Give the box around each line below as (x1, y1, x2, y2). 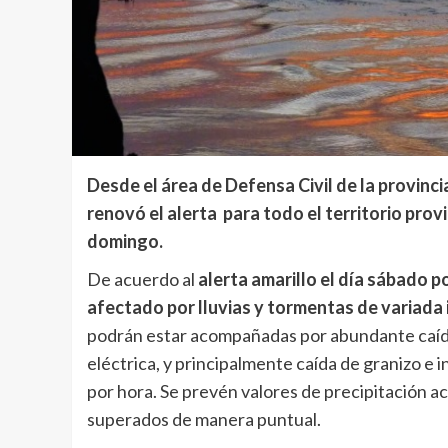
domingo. (87, 229, 163, 252)
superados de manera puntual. (87, 407, 321, 430)
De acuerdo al (87, 267, 198, 290)
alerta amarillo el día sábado (198, 267, 428, 290)
